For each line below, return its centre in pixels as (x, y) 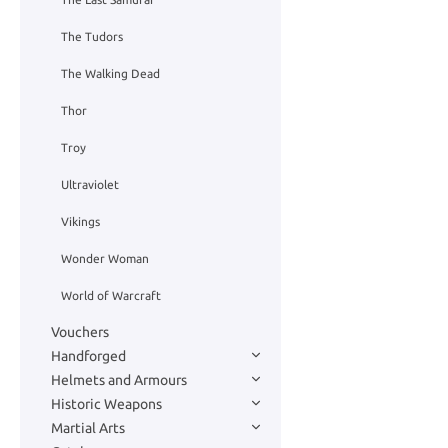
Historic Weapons (106, 403)
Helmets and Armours (119, 379)
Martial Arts (88, 427)
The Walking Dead (110, 74)
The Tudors (92, 37)
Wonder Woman (105, 259)
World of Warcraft (111, 296)
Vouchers (80, 331)
